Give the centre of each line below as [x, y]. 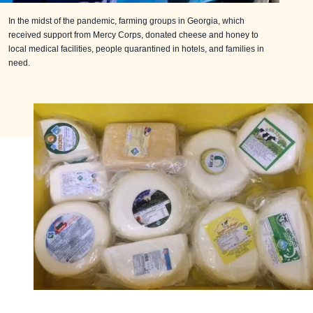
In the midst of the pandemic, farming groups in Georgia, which [126, 21]
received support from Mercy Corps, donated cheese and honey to [133, 35]
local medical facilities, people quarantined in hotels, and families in [136, 49]
